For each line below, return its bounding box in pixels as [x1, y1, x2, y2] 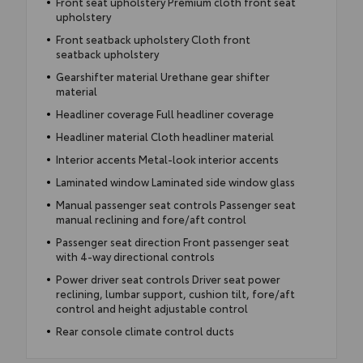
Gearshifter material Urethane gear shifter [55, 68, 270, 83]
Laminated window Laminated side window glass [55, 173, 295, 189]
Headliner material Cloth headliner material [55, 128, 274, 143]
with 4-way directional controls [55, 248, 215, 263]
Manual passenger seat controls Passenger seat [55, 196, 296, 211]
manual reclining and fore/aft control [55, 211, 246, 226]
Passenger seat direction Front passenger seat [55, 233, 289, 249]
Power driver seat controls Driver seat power [55, 271, 280, 286]
